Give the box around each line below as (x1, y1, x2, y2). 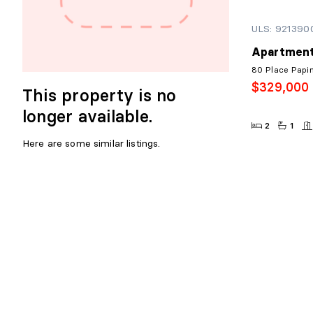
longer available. (22, 106, 153, 126)
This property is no (22, 85, 177, 105)
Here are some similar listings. (22, 137, 161, 150)
